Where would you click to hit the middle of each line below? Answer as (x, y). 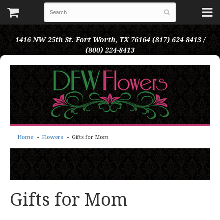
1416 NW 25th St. (44, 40)
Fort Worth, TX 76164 (113, 40)
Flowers (53, 137)
